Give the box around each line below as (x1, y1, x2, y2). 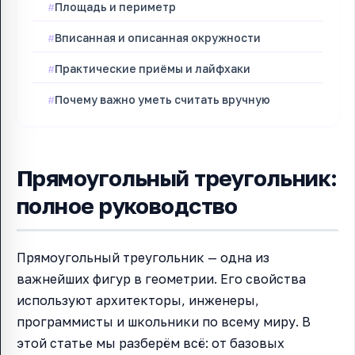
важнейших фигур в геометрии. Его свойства (17, 271, 306, 288)
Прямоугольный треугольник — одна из (17, 250, 269, 266)
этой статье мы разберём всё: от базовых (17, 335, 284, 352)
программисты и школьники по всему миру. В (17, 314, 311, 330)
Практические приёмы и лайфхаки (55, 62, 251, 76)
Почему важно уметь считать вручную (55, 93, 271, 107)
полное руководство (17, 193, 238, 219)
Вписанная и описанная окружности (55, 31, 261, 45)
